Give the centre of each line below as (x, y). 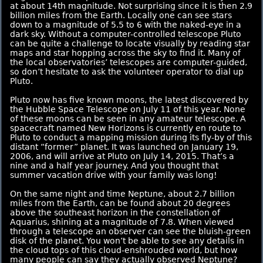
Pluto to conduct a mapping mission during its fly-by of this (131, 137)
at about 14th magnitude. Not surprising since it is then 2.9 (131, 6)
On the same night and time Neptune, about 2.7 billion (122, 194)
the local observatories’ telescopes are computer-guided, (129, 62)
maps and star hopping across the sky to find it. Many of (125, 53)
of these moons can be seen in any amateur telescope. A (128, 119)
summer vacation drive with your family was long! (114, 175)
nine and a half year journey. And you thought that (114, 166)
